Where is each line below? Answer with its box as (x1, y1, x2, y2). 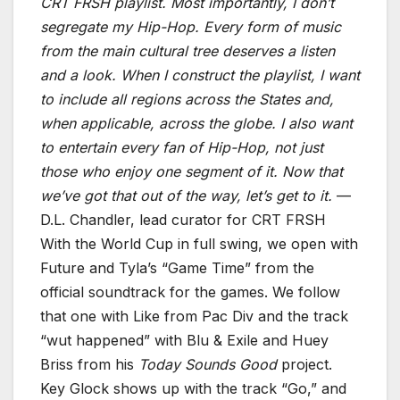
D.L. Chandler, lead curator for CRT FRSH (40, 211, 326, 229)
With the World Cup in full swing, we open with (40, 235, 358, 254)
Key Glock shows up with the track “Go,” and (40, 379, 346, 398)
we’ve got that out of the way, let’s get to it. (40, 187, 337, 205)
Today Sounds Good (138, 355, 277, 374)
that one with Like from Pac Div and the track (40, 307, 348, 326)
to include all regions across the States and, (40, 90, 334, 109)
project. (277, 355, 332, 374)
